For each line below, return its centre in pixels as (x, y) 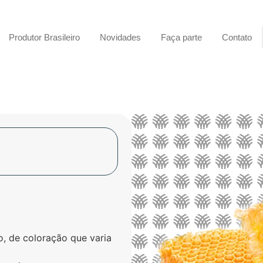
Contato (237, 37)
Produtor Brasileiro (44, 37)
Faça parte (181, 37)
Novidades (120, 37)
